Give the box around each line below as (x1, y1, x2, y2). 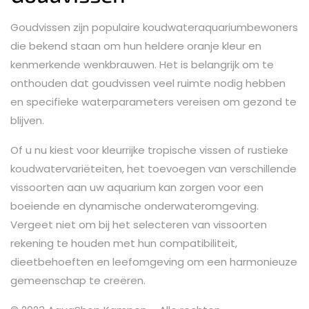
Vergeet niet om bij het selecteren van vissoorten (10, 217, 267, 232)
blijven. (10, 112, 44, 128)
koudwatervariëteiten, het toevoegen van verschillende (10, 161, 297, 176)
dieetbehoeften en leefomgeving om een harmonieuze (10, 254, 297, 269)
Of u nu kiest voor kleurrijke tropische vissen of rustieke (10, 142, 288, 157)
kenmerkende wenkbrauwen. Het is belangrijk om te (10, 57, 274, 72)
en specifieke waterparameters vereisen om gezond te (10, 94, 297, 109)
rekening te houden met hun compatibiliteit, (10, 235, 237, 250)
